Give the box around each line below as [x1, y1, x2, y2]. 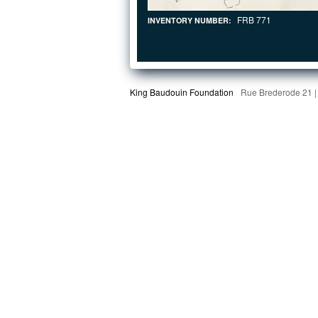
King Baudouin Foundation [130, 86, 234, 98]
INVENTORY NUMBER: [148, 15, 234, 26]
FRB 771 [237, 13, 271, 26]
